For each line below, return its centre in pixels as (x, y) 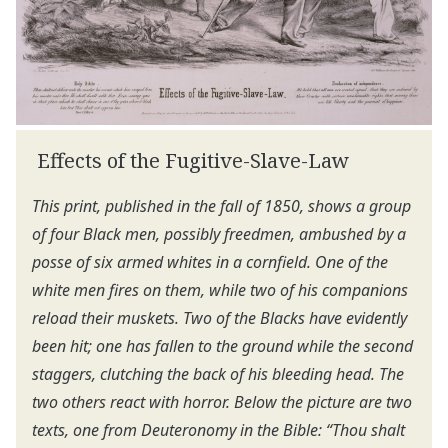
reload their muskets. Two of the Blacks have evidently (219, 318)
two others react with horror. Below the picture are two (222, 402)
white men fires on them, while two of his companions (220, 290)
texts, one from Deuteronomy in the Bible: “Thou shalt (218, 430)
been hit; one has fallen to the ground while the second (222, 346)
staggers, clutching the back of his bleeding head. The (218, 374)
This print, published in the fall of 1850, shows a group (221, 206)
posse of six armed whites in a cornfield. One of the (210, 262)
